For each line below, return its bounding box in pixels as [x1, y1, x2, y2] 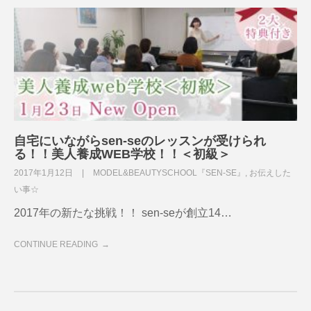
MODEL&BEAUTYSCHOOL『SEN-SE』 [93, 168, 245, 178]
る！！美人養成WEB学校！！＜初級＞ [14, 147, 230, 162]
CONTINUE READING [14, 239, 98, 250]
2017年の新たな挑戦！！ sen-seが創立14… [14, 207, 232, 219]
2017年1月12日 [14, 168, 75, 178]
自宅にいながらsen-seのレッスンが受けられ [14, 134, 266, 149]
